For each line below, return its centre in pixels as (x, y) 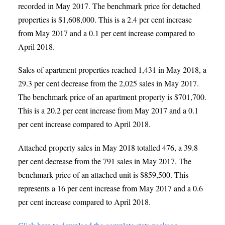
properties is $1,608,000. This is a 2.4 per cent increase (105, 19)
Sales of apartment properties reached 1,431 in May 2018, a (112, 70)
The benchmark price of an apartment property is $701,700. (112, 97)
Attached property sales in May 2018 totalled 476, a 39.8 (108, 147)
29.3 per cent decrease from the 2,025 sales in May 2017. (108, 83)
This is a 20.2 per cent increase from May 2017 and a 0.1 (108, 110)
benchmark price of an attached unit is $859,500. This (103, 175)
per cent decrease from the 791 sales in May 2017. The (104, 161)
